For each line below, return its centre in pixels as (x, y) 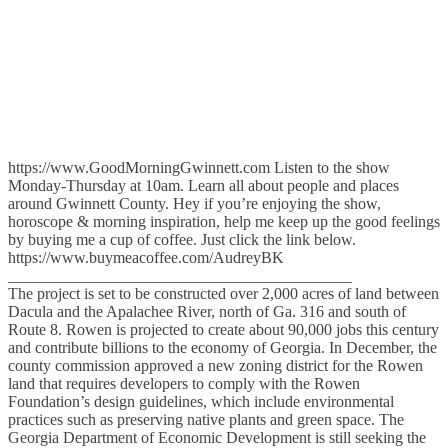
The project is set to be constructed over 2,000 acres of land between (223, 293)
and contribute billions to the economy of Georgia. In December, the (222, 347)
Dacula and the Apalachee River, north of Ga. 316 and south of (207, 311)
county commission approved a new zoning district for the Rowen (215, 365)
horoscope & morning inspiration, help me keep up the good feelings (224, 221)
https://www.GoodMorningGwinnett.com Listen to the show (199, 167)
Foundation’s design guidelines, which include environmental (201, 401)
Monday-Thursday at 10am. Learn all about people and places (203, 185)
